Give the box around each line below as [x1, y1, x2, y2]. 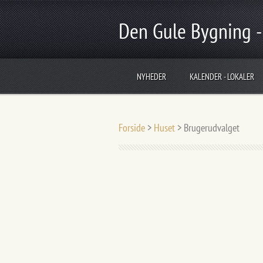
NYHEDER [137, 71, 166, 82]
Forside [119, 121, 145, 134]
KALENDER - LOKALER [190, 71, 254, 82]
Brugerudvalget [184, 121, 240, 134]
